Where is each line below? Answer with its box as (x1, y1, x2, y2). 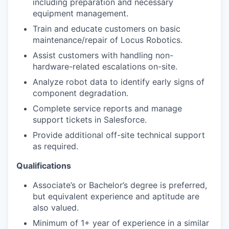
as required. (33, 141, 78, 151)
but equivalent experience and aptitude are (33, 191, 199, 201)
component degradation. (33, 88, 128, 98)
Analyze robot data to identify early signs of (33, 77, 204, 87)
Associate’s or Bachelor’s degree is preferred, (33, 180, 207, 190)
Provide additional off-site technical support (33, 130, 205, 140)
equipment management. (33, 8, 128, 18)
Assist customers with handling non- (33, 50, 173, 60)
